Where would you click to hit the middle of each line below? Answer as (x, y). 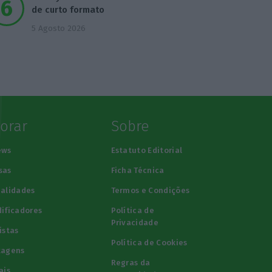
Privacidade (135, 223)
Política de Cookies (149, 243)
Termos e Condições (150, 190)
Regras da (131, 263)
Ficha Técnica (138, 170)
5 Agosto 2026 (59, 28)
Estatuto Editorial (147, 150)
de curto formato (68, 9)
